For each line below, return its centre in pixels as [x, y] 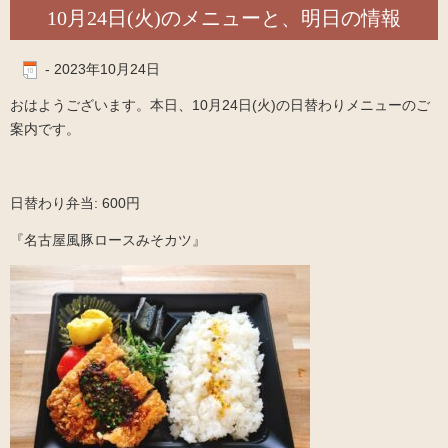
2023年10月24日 [107, 69]
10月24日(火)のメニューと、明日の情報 [224, 18]
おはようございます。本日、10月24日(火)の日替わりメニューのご [220, 105]
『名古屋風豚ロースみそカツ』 [108, 240]
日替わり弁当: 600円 [75, 203]
